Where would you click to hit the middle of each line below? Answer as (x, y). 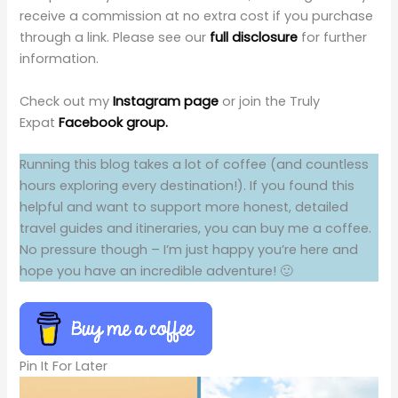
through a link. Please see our (115, 38)
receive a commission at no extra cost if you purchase (197, 16)
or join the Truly (271, 101)
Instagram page (168, 101)
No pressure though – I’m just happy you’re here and (189, 249)
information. (60, 59)
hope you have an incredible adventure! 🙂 (157, 271)
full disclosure (254, 38)
